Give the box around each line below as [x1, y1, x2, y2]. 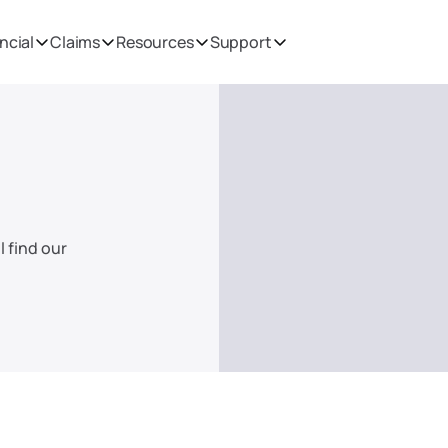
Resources [116, 31, 194, 53]
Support [209, 31, 272, 53]
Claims [50, 31, 101, 53]
